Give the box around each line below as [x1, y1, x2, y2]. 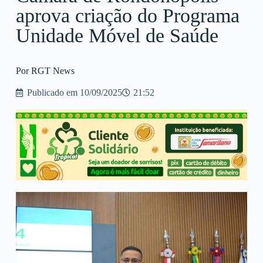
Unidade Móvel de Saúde [15, 25, 218, 47]
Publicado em [26, 87, 77, 98]
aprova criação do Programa [15, 5, 240, 27]
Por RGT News [15, 66, 75, 76]
